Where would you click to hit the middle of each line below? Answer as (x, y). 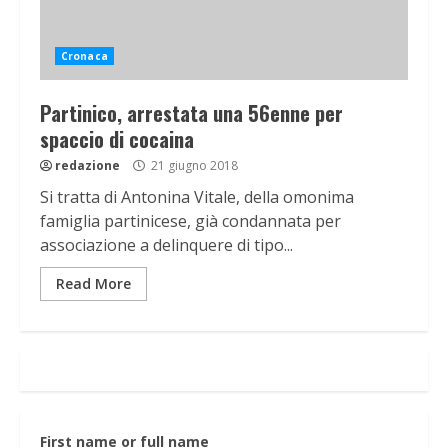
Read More (93, 284)
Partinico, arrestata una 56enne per (191, 113)
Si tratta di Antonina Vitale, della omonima (197, 197)
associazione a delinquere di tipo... (166, 245)
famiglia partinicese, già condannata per (190, 221)
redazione (87, 166)
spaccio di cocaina (117, 139)
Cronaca (84, 56)
